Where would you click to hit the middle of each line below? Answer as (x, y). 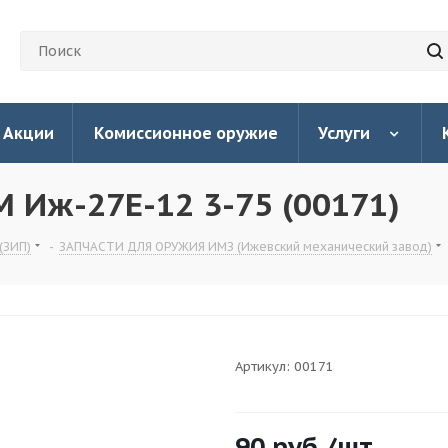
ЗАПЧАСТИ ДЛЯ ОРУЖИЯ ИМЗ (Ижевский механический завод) (245, 246)
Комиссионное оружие (185, 133)
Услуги (344, 133)
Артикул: (262, 366)
